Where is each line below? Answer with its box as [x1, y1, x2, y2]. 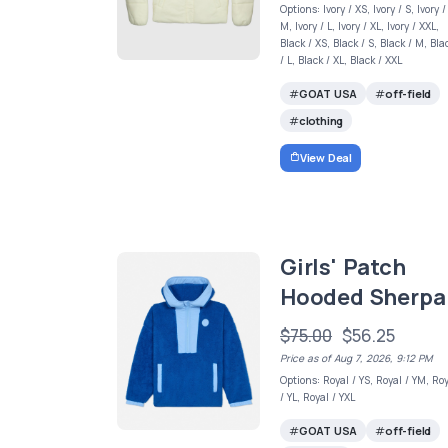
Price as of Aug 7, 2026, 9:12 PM [280, 350, 433, 365]
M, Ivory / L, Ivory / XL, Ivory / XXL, [280, 19, 440, 33]
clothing [298, 113, 344, 129]
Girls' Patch [280, 251, 406, 282]
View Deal [299, 149, 353, 165]
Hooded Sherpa [280, 281, 446, 312]
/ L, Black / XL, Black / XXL [280, 53, 403, 67]
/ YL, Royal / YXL [280, 389, 356, 404]
